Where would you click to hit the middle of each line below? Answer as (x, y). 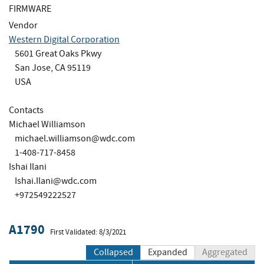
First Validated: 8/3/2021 (88, 232)
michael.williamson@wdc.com (75, 138)
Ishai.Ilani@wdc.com (56, 181)
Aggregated (225, 253)
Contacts (26, 110)
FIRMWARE (30, 9)
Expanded (168, 253)
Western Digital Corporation (64, 39)
